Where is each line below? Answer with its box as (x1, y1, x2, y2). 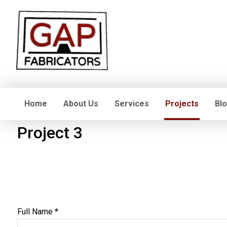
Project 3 (17, 123, 83, 142)
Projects (165, 99, 199, 108)
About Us (63, 99, 98, 108)
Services (115, 99, 149, 108)
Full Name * (17, 207, 58, 216)
